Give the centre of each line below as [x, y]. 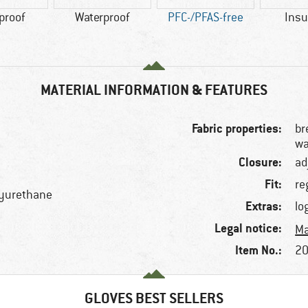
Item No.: [259, 250]
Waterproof [102, 18]
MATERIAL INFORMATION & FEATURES [154, 90]
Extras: [264, 206]
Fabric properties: [237, 129]
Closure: [261, 162]
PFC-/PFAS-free [206, 18]
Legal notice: [249, 228]
